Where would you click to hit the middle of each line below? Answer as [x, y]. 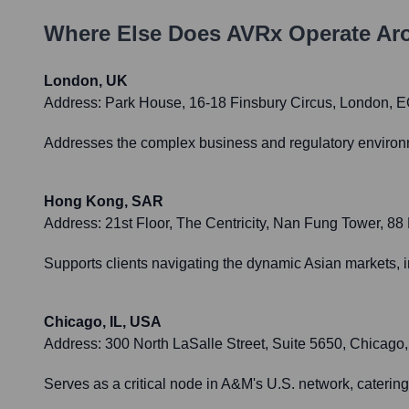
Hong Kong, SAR [104, 202]
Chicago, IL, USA [103, 322]
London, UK [86, 81]
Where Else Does [135, 34]
